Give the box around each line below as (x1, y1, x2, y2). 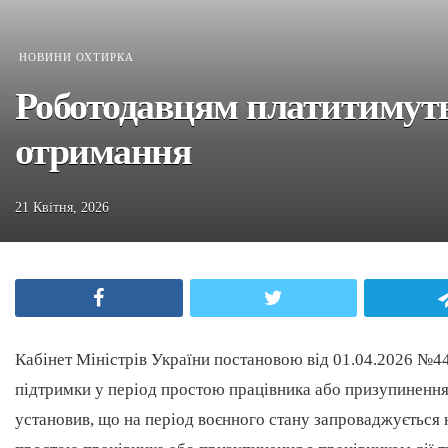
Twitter (292, 290, 337, 305)
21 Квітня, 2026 (15, 200, 109, 215)
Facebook (117, 290, 176, 305)
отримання (15, 130, 192, 172)
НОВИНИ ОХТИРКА (19, 51, 134, 63)
